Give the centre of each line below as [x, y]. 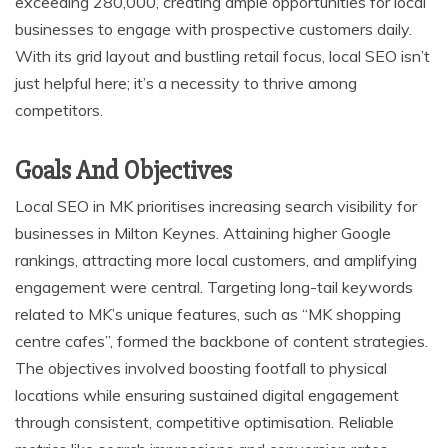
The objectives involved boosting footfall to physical [201, 367]
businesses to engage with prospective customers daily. [213, 28]
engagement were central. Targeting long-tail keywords [214, 286]
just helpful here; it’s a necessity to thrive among [186, 82]
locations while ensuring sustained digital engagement [207, 394]
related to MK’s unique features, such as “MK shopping [208, 313]
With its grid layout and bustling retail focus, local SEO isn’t [222, 55]
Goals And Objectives [123, 170]
